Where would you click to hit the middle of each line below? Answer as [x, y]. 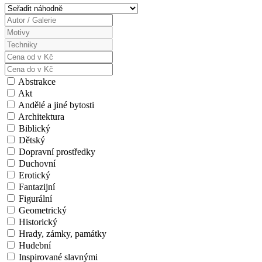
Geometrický [42, 211]
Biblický [33, 129]
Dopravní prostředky [56, 152]
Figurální [34, 199]
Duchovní [36, 164]
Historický [37, 222]
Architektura [40, 117]
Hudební [34, 246]
